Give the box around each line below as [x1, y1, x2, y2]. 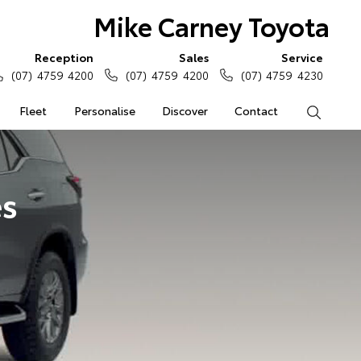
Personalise [73, 102, 135, 118]
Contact [234, 102, 279, 118]
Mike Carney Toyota [93, 7, 330, 44]
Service [281, 49, 323, 65]
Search [321, 102, 357, 118]
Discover [161, 102, 208, 118]
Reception [35, 49, 94, 65]
